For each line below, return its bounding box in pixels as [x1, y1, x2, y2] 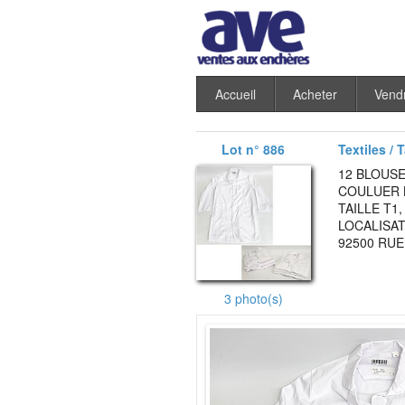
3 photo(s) [223, 288, 283, 307]
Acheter [293, 85, 337, 104]
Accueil [215, 85, 256, 104]
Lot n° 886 [221, 140, 286, 159]
